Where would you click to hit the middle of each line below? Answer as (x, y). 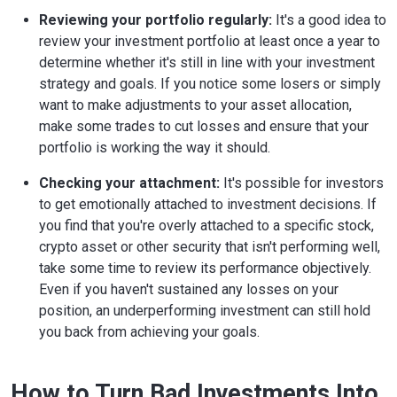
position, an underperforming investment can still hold (205, 311)
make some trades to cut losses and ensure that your (204, 127)
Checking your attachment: (129, 183)
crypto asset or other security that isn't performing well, (210, 247)
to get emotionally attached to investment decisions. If (208, 205)
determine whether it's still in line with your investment (207, 63)
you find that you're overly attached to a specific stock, (206, 226)
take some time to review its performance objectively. (205, 269)
